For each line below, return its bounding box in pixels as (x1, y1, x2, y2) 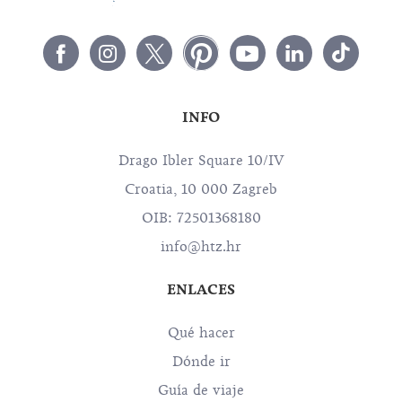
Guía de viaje (158, 381, 244, 399)
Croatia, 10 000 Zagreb (125, 180, 277, 198)
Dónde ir (171, 353, 231, 371)
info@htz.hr (161, 238, 241, 256)
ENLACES (167, 281, 235, 298)
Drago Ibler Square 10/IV (118, 152, 284, 170)
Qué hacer (167, 324, 235, 342)
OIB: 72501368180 (141, 209, 261, 227)
